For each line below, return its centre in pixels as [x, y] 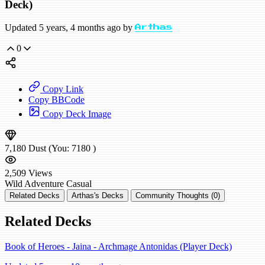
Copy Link [62, 89]
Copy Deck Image [76, 114]
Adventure [44, 184]
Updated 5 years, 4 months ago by [70, 28]
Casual [79, 184]
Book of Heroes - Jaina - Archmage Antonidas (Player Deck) [118, 246]
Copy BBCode [56, 100]
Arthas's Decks [98, 196]
